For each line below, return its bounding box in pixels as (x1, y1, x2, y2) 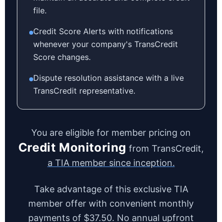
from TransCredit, (126, 143, 204, 154)
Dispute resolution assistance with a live (33, 73, 184, 83)
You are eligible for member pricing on (31, 127, 191, 138)
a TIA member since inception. (47, 158, 175, 168)
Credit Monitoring (18, 140, 127, 155)
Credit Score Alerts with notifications (33, 26, 173, 36)
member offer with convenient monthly (28, 198, 194, 209)
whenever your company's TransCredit (33, 39, 178, 49)
